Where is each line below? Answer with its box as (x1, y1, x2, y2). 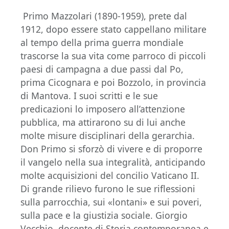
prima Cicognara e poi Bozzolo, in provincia (20, 76, 206, 88)
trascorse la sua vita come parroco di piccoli (20, 50, 206, 62)
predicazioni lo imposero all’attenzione (20, 103, 185, 115)
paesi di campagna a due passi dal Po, (20, 63, 184, 75)
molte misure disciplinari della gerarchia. (20, 129, 195, 142)
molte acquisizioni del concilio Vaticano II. (20, 169, 199, 181)
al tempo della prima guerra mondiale (20, 36, 184, 49)
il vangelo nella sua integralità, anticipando (20, 156, 205, 168)
